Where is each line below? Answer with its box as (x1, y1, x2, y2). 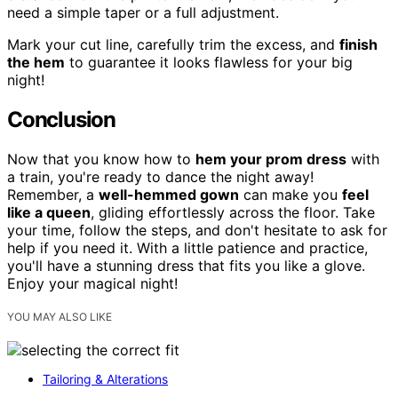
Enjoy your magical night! (7, 275, 178, 292)
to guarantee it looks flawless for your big (65, 53, 353, 72)
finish (339, 36, 378, 54)
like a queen (7, 203, 91, 221)
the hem (7, 53, 65, 72)
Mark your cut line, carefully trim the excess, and (7, 36, 339, 54)
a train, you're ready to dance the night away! (7, 168, 314, 186)
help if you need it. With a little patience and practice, (7, 239, 368, 257)
